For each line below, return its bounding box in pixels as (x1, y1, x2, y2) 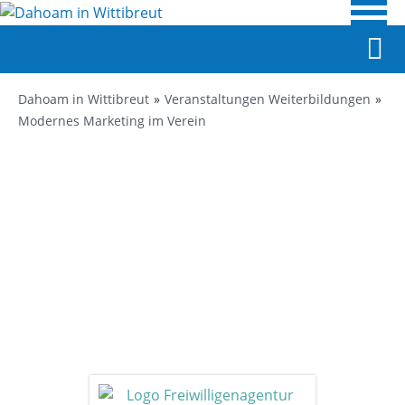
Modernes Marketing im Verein (18, 112, 206, 129)
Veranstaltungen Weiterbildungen (165, 90, 371, 108)
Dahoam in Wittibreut (18, 90, 149, 108)
